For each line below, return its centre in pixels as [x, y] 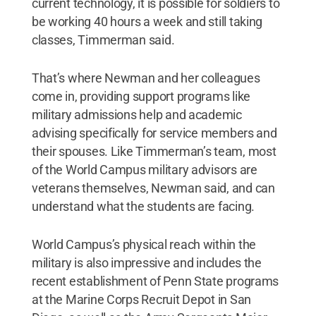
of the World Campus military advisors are [144, 170]
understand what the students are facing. [143, 207]
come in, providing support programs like [141, 97]
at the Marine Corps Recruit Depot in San [141, 300]
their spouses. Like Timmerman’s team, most [154, 152]
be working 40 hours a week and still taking [147, 22]
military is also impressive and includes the [146, 263]
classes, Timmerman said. [103, 40]
